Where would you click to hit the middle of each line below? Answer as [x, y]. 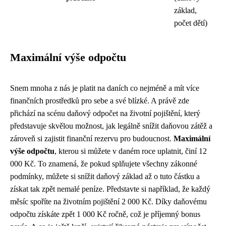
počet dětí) [191, 23]
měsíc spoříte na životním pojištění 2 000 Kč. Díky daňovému [108, 202]
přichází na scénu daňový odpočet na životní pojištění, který [105, 113]
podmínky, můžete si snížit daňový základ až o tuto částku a [105, 176]
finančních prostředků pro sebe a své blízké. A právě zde [100, 101]
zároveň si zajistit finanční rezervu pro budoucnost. [92, 138]
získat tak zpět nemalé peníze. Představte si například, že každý [110, 189]
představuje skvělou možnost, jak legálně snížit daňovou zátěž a [111, 126]
